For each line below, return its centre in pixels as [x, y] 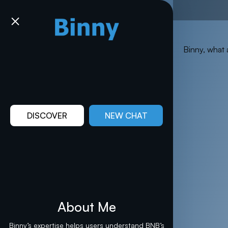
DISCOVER [47, 115]
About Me [87, 206]
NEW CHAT [126, 115]
